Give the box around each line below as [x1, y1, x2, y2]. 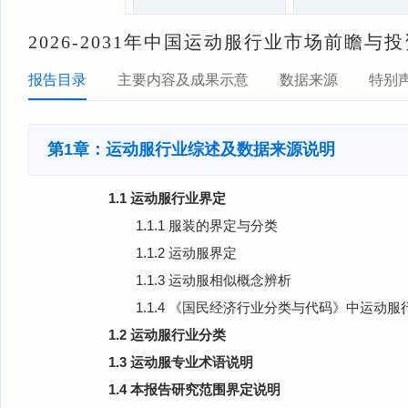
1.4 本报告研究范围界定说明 [108, 382, 280, 397]
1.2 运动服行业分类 [108, 327, 226, 342]
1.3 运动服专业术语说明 [108, 354, 253, 370]
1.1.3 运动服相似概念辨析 [136, 272, 291, 288]
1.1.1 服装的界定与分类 [136, 218, 278, 233]
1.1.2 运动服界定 [136, 245, 237, 260]
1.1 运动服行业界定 [108, 190, 226, 206]
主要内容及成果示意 [117, 72, 249, 87]
